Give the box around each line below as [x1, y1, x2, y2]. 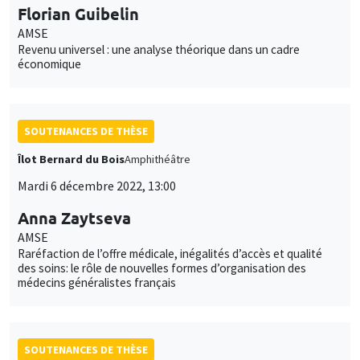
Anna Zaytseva [18, 207, 131, 228]
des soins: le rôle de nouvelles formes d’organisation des [18, 260, 306, 276]
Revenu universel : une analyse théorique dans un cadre [18, 41, 300, 57]
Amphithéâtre [125, 151, 190, 166]
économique [18, 55, 81, 72]
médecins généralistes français [18, 274, 176, 290]
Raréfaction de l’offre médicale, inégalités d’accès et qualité [18, 245, 322, 261]
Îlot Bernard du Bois [18, 151, 125, 166]
